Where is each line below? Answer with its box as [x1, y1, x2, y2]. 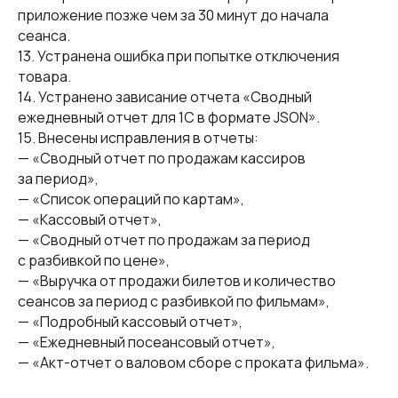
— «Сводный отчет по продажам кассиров [18, 148, 306, 168]
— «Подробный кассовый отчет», [18, 312, 243, 331]
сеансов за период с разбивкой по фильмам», [18, 291, 330, 311]
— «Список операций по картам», [18, 189, 244, 209]
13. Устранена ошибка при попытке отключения [18, 46, 339, 66]
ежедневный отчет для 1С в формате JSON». [18, 107, 325, 127]
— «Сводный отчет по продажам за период [18, 230, 310, 250]
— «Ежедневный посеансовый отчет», [18, 332, 275, 352]
